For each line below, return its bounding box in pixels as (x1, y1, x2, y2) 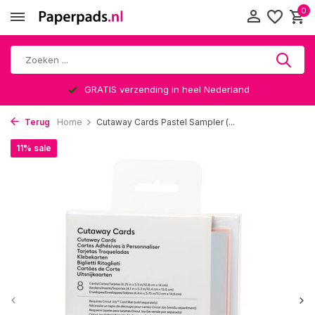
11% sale (16, 143, 51, 153)
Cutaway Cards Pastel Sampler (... (96, 117, 235, 127)
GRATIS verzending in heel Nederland (82, 84, 250, 95)
